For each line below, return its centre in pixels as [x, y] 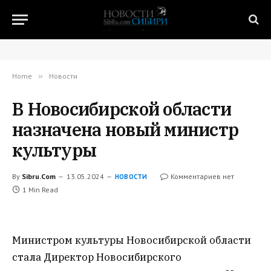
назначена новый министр [126, 129]
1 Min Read [40, 190]
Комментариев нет [202, 176]
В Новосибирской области [122, 109]
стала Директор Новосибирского [97, 257]
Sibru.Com [39, 176]
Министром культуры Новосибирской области [132, 240]
